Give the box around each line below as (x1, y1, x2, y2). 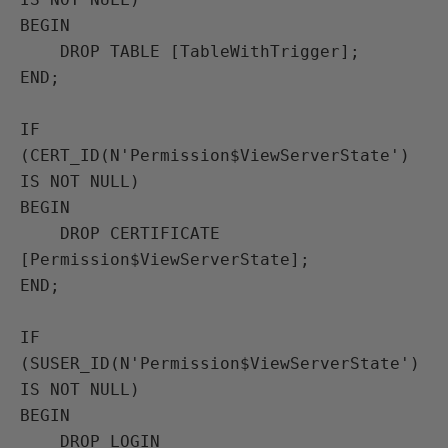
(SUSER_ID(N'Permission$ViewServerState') (20, 354, 420, 373)
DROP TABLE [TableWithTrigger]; (20, 42, 60, 61)
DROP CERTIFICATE (20, 224, 60, 243)
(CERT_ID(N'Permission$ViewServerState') (20, 146, 410, 165)
